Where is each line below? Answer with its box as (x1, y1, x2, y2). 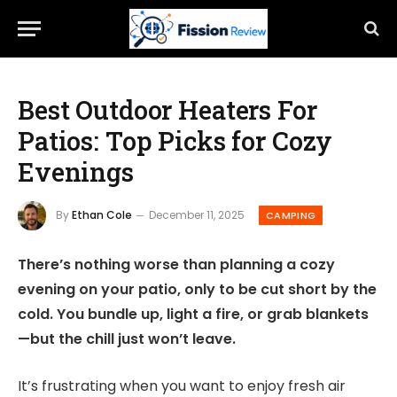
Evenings (18, 155, 134, 189)
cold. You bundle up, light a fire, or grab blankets (18, 304, 369, 325)
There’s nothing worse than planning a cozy (18, 254, 335, 276)
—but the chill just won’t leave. (18, 329, 236, 350)
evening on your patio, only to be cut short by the (18, 279, 377, 300)
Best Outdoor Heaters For (18, 93, 317, 127)
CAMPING (266, 207, 316, 222)
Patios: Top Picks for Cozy (18, 124, 333, 158)
